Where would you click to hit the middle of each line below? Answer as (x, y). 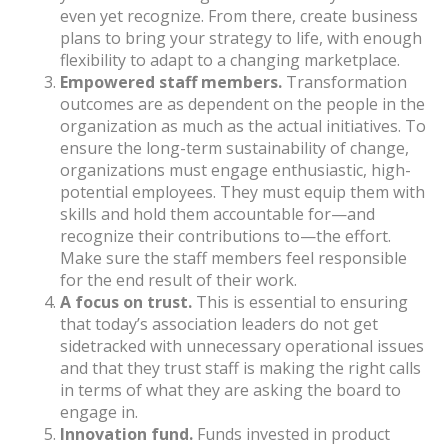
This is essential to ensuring (302, 302)
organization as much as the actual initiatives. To (243, 126)
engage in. (99, 412)
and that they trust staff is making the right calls (240, 368)
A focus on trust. (128, 302)
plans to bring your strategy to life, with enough (241, 38)
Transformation (346, 82)
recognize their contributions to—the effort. (225, 236)
